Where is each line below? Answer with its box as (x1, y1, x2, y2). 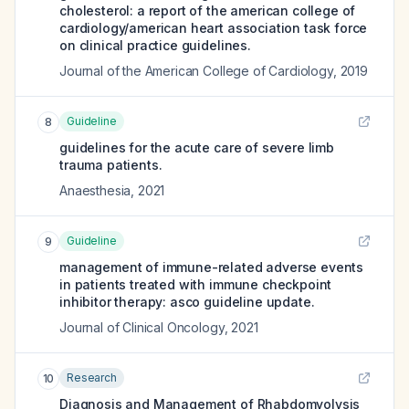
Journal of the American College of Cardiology (59, 63, 333, 79)
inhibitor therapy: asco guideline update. (59, 294, 315, 309)
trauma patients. (59, 157, 163, 173)
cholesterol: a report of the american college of (59, 3, 356, 18)
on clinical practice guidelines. (59, 37, 251, 53)
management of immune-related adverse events (59, 259, 364, 275)
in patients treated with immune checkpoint (59, 277, 332, 292)
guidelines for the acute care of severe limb (59, 140, 334, 155)
